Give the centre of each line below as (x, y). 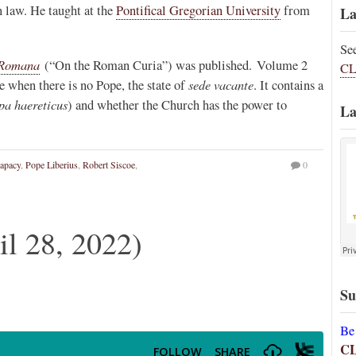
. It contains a (288, 85)
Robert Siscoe (109, 165)
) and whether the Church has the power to (177, 105)
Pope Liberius (52, 165)
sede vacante (221, 85)
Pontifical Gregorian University (198, 11)
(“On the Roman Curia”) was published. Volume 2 (174, 66)
